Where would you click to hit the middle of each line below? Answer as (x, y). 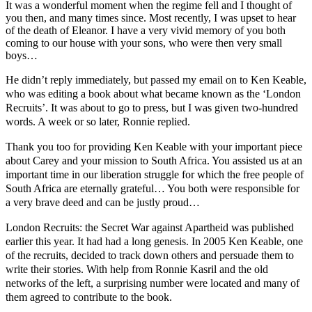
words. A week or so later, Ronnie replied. (98, 121)
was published (261, 227)
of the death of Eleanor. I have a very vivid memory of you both (146, 30)
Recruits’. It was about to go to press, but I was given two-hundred (152, 107)
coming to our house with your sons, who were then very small (144, 42)
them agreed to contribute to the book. (89, 297)
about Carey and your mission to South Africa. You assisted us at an (154, 160)
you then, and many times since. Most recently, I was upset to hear (151, 17)
